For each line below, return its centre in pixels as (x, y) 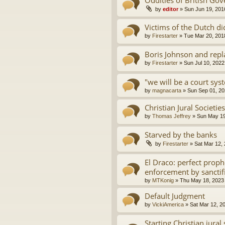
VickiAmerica (168, 204)
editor (171, 9)
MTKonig (163, 180)
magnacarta (167, 90)
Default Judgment (175, 196)
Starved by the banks (181, 135)
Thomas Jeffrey (172, 116)
